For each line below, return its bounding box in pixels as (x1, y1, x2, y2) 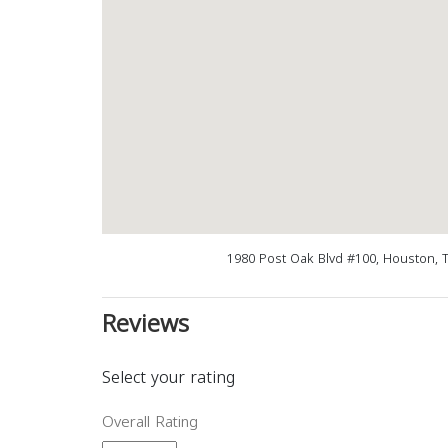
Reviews (102, 301, 189, 347)
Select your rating (102, 362, 235, 393)
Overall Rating (102, 408, 198, 436)
